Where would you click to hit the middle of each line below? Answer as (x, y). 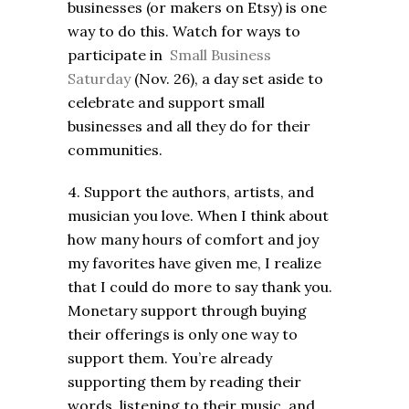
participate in (119, 55)
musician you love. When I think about (198, 216)
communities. (117, 150)
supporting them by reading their (184, 382)
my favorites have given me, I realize (194, 263)
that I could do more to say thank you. (200, 287)
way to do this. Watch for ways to (184, 31)
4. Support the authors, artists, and (191, 192)
